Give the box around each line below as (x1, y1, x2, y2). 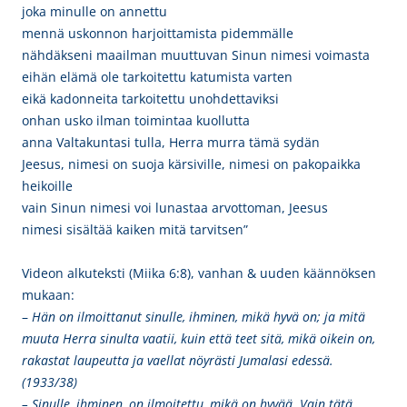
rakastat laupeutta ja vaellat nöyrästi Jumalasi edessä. (22, 352, 333, 369)
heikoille (22, 177, 73, 194)
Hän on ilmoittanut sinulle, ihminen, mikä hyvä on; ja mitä (32, 308, 365, 325)
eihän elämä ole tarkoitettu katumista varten (22, 68, 293, 85)
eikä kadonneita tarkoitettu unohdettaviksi (22, 90, 279, 107)
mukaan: (22, 286, 74, 303)
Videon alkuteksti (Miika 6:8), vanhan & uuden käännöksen (22, 264, 376, 282)
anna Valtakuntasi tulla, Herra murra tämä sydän (22, 134, 320, 151)
